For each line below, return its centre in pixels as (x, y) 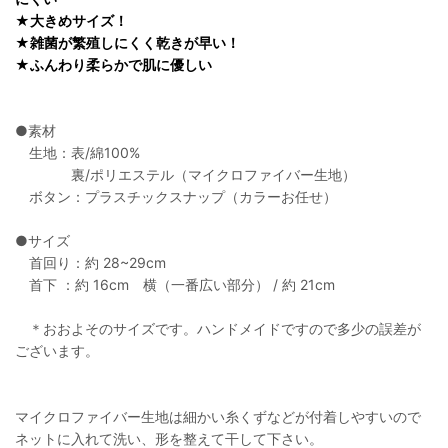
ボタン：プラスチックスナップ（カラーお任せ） (176, 197)
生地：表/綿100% (84, 153)
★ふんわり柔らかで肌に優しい (113, 65)
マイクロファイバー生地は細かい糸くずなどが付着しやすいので (218, 417)
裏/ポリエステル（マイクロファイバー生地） (185, 175)
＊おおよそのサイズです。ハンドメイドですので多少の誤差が (218, 329)
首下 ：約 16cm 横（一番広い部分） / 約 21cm (175, 285)
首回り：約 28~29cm (90, 263)
